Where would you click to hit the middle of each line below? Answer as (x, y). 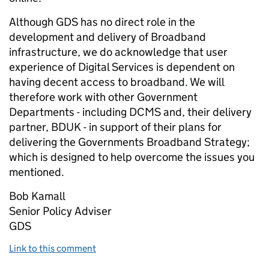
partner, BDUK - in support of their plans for (115, 127)
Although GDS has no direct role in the (102, 22)
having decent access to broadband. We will (116, 82)
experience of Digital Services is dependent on (122, 67)
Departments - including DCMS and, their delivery (130, 112)
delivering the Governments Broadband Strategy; (129, 142)
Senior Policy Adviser (60, 211)
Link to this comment (53, 248)
